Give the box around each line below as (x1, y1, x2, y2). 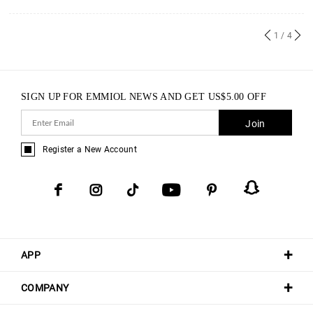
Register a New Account (43, 144, 137, 154)
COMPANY (21, 282, 69, 293)
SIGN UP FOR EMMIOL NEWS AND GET (21, 91, 208, 102)
